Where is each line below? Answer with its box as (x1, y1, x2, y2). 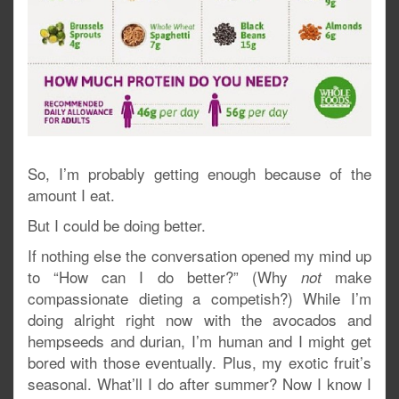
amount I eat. (28, 183, 115, 207)
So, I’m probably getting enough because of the (28, 162, 371, 185)
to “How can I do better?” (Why (28, 265, 301, 289)
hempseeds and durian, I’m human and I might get (28, 330, 371, 353)
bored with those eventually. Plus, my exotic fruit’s (28, 351, 371, 374)
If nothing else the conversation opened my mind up (28, 244, 371, 267)
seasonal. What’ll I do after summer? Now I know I (28, 372, 371, 395)
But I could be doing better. (28, 214, 206, 237)
